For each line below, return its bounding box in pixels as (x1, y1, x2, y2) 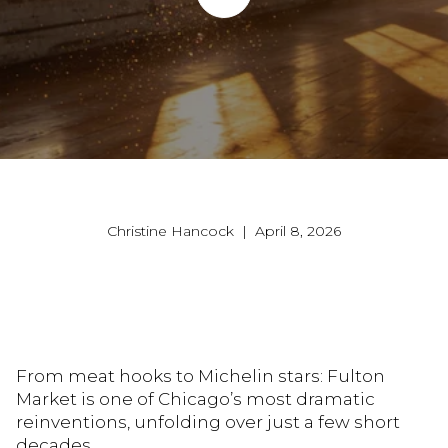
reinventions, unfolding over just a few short (16, 411, 400, 432)
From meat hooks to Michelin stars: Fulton (16, 365, 385, 386)
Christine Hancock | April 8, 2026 (107, 222, 341, 241)
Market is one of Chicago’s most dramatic (16, 388, 375, 409)
